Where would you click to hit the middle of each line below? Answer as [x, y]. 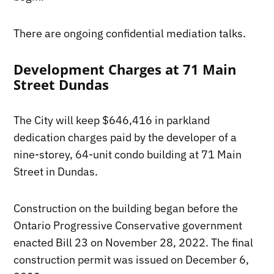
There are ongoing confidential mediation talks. [130, 33]
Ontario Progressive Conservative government [128, 225]
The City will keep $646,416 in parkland [112, 120]
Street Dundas [61, 84]
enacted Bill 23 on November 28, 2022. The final [134, 242]
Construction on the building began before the [126, 208]
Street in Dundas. [56, 171]
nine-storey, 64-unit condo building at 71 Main [128, 154]
